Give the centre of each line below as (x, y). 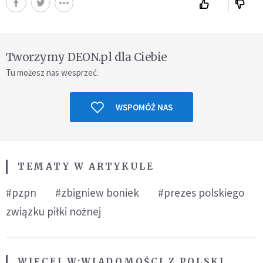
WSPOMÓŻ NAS (144, 107)
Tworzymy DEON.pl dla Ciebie (87, 57)
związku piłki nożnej (53, 212)
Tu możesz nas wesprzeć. (52, 73)
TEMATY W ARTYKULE (86, 167)
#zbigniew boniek (97, 193)
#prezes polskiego (201, 193)
